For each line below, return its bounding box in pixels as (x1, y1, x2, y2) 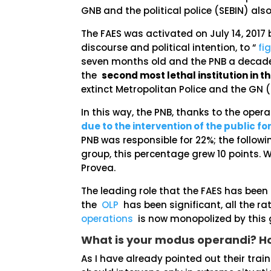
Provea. (81, 162, 116, 174)
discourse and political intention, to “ (81, 41, 259, 54)
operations (81, 212, 134, 225)
